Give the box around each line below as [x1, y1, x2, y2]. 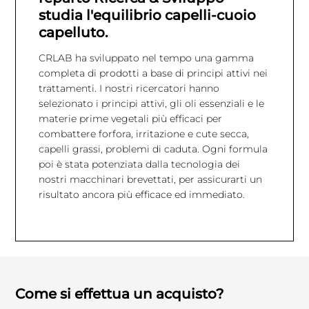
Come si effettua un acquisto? [15, 285, 224, 302]
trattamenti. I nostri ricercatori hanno [38, 82, 219, 95]
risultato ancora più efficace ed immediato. [38, 188, 245, 201]
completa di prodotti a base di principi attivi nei [38, 67, 268, 80]
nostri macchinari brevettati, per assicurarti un [38, 173, 262, 186]
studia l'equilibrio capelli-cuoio [38, 6, 256, 23]
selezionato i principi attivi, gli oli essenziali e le [38, 97, 264, 110]
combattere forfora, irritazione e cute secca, [38, 128, 249, 141]
